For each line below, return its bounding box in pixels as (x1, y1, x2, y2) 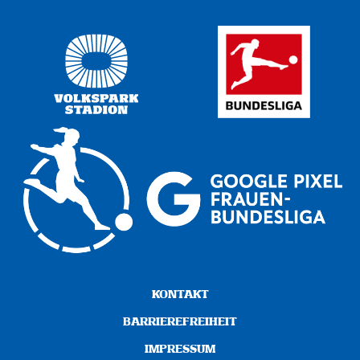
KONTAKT (151, 288, 209, 301)
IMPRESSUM (145, 343, 215, 355)
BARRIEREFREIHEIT (123, 316, 237, 328)
